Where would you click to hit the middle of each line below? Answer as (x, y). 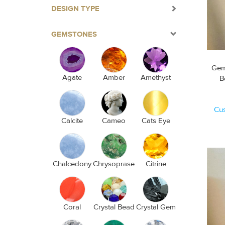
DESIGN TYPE (75, 9)
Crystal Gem (156, 207)
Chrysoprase (114, 164)
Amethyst (156, 78)
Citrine (156, 164)
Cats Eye (156, 121)
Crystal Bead (114, 207)
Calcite (72, 121)
